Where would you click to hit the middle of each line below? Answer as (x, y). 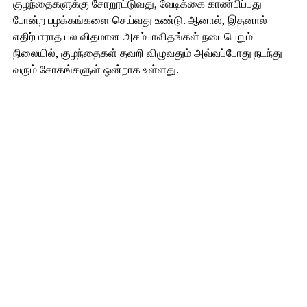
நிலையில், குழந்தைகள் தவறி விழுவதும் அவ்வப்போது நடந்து (147, 53)
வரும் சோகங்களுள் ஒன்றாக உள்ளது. (96, 69)
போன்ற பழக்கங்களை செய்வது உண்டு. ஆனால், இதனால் (140, 20)
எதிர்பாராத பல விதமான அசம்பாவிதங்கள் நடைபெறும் (133, 36)
